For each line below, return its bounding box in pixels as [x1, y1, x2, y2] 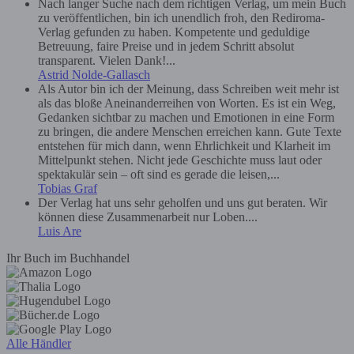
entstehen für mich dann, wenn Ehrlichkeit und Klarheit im [38, 138, 330, 153]
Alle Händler [6, 336, 71, 350]
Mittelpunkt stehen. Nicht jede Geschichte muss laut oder [38, 153, 322, 167]
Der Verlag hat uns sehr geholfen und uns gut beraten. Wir [38, 195, 327, 209]
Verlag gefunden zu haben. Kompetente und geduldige [38, 24, 310, 39]
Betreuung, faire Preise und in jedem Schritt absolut [38, 39, 294, 53]
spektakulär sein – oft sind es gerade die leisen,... [38, 167, 280, 181]
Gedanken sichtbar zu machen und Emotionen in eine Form [38, 110, 334, 124]
